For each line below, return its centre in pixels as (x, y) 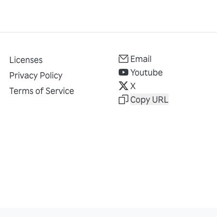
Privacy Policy (36, 75)
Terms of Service (41, 91)
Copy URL (150, 99)
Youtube (147, 72)
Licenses (26, 60)
